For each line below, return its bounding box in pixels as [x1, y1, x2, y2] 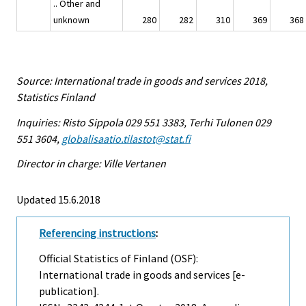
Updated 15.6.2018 [16, 193, 100, 207]
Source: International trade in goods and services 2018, [16, 73, 268, 87]
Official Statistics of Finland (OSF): [39, 251, 198, 266]
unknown [53, 13, 89, 26]
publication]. [39, 284, 99, 298]
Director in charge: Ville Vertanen [16, 156, 166, 171]
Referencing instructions [39, 226, 156, 240]
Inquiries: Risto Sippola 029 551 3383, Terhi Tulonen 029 [16, 115, 271, 129]
